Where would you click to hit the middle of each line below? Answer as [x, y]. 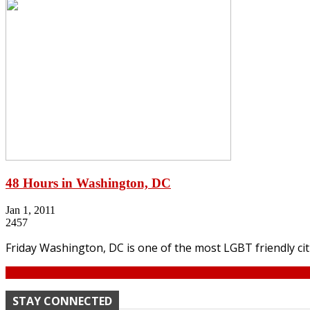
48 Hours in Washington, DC [88, 183]
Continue [26, 272]
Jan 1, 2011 [30, 210]
